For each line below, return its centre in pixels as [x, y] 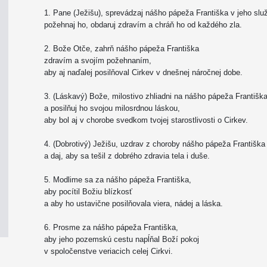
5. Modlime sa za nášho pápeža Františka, [118, 180]
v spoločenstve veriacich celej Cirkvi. [108, 251]
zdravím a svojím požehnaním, [98, 60]
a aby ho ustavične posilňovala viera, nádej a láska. [133, 204]
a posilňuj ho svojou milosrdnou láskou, [112, 108]
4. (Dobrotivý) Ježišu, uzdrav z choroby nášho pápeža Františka [155, 144]
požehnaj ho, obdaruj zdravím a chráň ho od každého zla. [143, 25]
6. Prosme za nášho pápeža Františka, [111, 227]
